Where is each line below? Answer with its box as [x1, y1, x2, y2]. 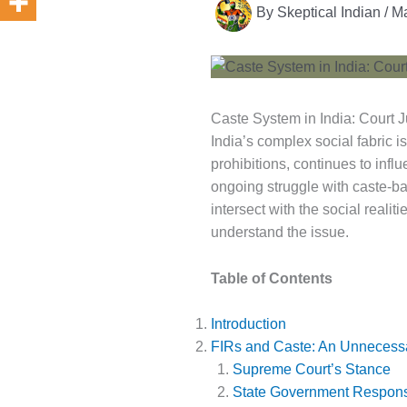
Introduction [211, 316, 286, 333]
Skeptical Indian [277, 5, 384, 21]
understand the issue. [211, 224, 349, 241]
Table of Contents [211, 270, 333, 286]
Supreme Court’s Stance [233, 362, 391, 378]
